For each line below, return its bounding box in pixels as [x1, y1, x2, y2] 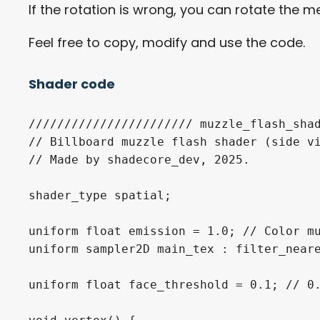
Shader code [29, 74, 115, 93]
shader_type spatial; [29, 188, 171, 202]
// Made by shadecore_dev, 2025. [29, 152, 250, 166]
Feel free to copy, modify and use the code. [29, 33, 305, 51]
